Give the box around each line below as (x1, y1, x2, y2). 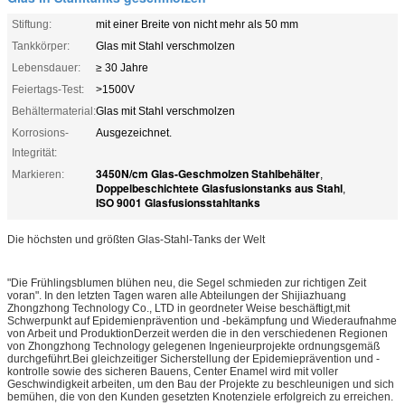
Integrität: (12, 146, 57, 159)
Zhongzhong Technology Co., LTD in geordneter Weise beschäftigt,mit (7, 301, 350, 315)
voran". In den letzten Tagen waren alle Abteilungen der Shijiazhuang (7, 288, 346, 302)
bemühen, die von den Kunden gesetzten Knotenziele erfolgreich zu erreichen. (7, 390, 393, 403)
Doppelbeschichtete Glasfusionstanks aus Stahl (96, 179, 343, 196)
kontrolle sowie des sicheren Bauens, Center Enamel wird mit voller (7, 364, 338, 378)
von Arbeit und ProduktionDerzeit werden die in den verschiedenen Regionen (7, 326, 388, 340)
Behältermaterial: (12, 104, 96, 118)
